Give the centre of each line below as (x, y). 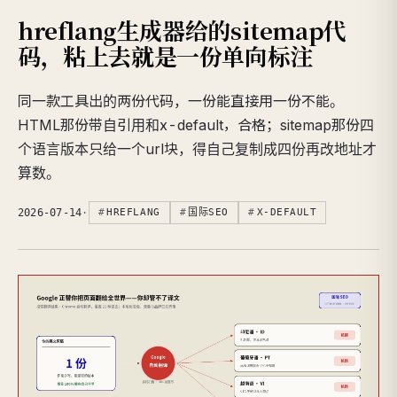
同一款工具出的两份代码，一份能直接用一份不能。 (181, 101)
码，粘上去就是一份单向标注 (165, 56)
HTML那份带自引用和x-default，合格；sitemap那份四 (196, 125)
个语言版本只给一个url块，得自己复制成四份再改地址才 (197, 149)
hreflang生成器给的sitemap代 (182, 30)
